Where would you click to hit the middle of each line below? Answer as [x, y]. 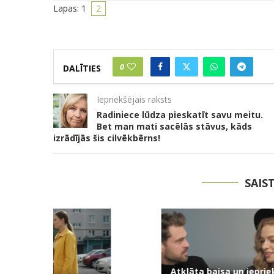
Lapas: [67, 9]
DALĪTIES [82, 68]
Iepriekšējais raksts [134, 100]
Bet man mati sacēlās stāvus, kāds [174, 127]
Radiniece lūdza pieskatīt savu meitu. [180, 115]
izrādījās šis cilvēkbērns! [107, 138]
